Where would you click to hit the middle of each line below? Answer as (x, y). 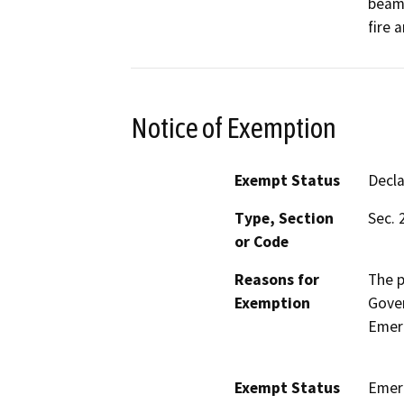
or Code (262, 242)
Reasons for (277, 280)
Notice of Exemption (234, 128)
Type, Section (284, 219)
